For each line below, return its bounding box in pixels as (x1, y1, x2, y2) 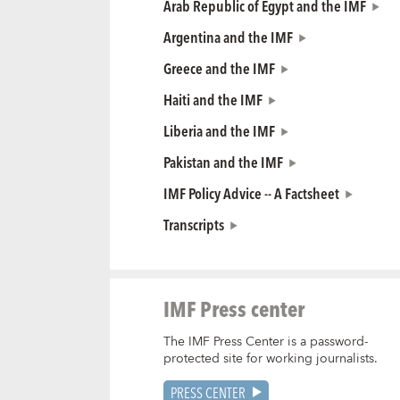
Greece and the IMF (162, 56, 275, 80)
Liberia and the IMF (162, 119, 275, 143)
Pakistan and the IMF (162, 150, 283, 174)
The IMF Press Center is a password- (162, 331, 368, 354)
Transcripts (162, 212, 224, 237)
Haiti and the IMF (162, 87, 262, 112)
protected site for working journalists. (162, 348, 378, 371)
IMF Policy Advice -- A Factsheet (162, 181, 339, 205)
